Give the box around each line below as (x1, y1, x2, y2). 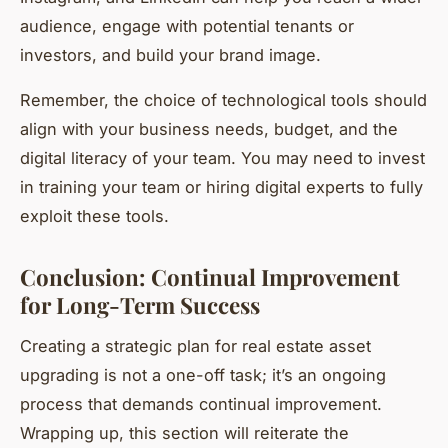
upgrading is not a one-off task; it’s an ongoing (20, 364, 386, 385)
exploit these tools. (20, 205, 169, 226)
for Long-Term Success (20, 289, 260, 320)
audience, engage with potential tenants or (20, 15, 354, 36)
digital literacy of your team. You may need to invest (20, 147, 425, 168)
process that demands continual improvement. (20, 393, 382, 414)
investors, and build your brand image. (20, 44, 321, 65)
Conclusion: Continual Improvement (20, 261, 400, 292)
